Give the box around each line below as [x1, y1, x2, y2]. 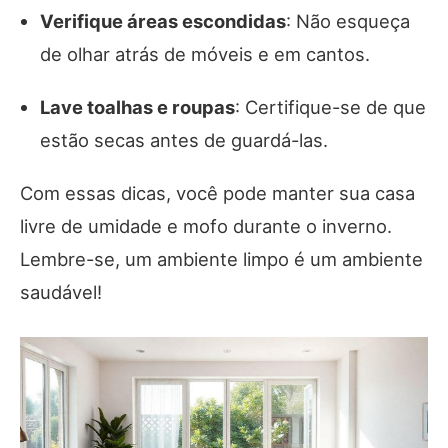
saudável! [20, 281, 102, 304]
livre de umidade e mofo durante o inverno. [20, 215, 392, 238]
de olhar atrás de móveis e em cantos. [40, 43, 370, 66]
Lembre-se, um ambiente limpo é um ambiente [20, 248, 423, 271]
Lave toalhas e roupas [40, 96, 235, 119]
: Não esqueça [286, 10, 410, 33]
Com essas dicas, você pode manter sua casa [20, 182, 415, 205]
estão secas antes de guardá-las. [40, 129, 328, 152]
